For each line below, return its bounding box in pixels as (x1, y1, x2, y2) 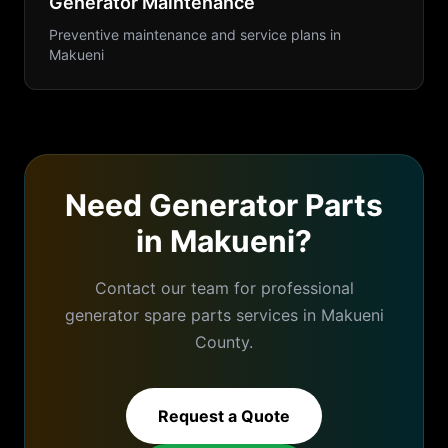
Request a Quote (158, 406, 290, 426)
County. (195, 332, 253, 352)
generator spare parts (64, 305, 231, 325)
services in (230, 305, 321, 325)
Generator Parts (149, 187, 383, 223)
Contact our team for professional (94, 278, 354, 298)
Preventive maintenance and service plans (49, 26, 326, 43)
